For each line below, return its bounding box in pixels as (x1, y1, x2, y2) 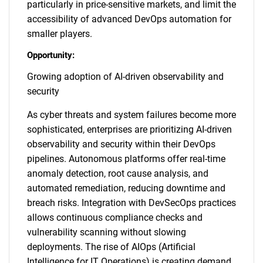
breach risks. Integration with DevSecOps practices (27, 197, 236, 208)
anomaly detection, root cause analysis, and (27, 168, 208, 179)
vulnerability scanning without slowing (27, 227, 186, 238)
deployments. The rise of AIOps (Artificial (27, 241, 195, 252)
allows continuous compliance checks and (27, 212, 203, 223)
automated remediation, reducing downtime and (27, 183, 225, 194)
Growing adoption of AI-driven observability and (27, 71, 224, 82)
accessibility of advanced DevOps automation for (27, 14, 231, 25)
